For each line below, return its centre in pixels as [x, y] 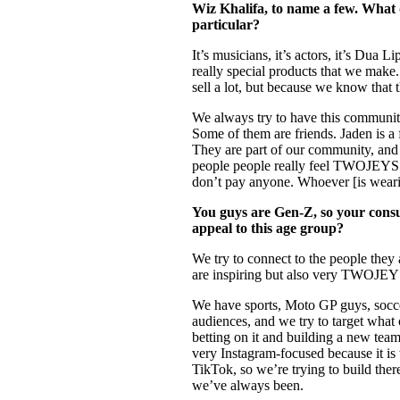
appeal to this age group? [270, 228]
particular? [228, 24]
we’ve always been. [250, 385]
